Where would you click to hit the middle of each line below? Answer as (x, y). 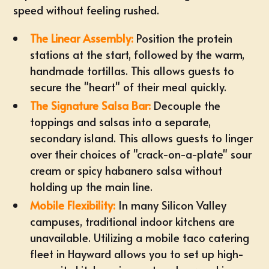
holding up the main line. (92, 186)
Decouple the (186, 105)
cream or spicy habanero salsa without (126, 170)
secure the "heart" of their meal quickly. (128, 87)
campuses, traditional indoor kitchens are (133, 221)
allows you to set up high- (178, 254)
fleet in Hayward (71, 254)
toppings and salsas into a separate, (121, 122)
